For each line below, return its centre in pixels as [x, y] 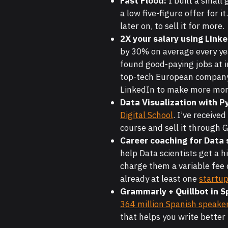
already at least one [160, 179]
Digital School [147, 115]
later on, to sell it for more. [173, 26]
